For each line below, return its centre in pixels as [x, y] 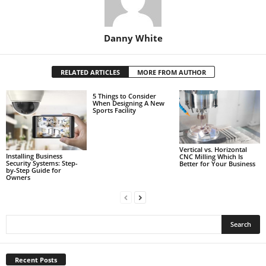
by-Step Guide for [34, 170]
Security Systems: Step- [42, 163]
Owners [18, 178]
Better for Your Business [217, 164]
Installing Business [34, 156]
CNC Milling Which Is [211, 157]
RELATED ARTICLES [90, 72]
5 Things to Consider [124, 96]
